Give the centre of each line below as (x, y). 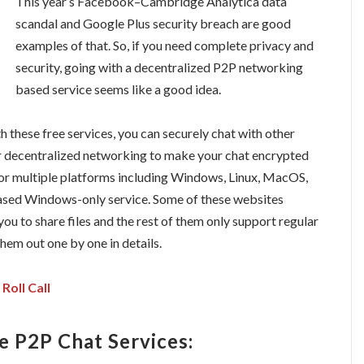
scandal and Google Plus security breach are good (153, 23)
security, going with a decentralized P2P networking (159, 67)
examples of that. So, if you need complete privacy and (165, 45)
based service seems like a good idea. (118, 89)
